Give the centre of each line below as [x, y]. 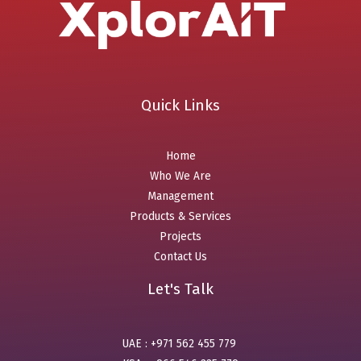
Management [180, 196]
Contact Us [180, 256]
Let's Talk [180, 288]
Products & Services [180, 216]
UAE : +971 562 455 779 [180, 344]
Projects [180, 236]
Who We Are [180, 176]
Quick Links [180, 106]
